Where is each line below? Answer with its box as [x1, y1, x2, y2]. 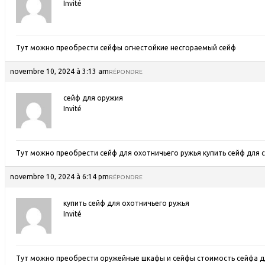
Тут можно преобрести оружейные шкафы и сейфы [16, 254, 197, 262]
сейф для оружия [63, 94, 123, 102]
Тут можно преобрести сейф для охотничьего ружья [16, 149, 203, 157]
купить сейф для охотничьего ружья [63, 199, 189, 207]
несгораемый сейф [170, 44, 236, 51]
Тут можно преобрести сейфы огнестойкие [16, 44, 170, 51]
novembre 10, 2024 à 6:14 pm [10, 173, 109, 180]
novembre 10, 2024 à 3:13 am [10, 67, 109, 75]
